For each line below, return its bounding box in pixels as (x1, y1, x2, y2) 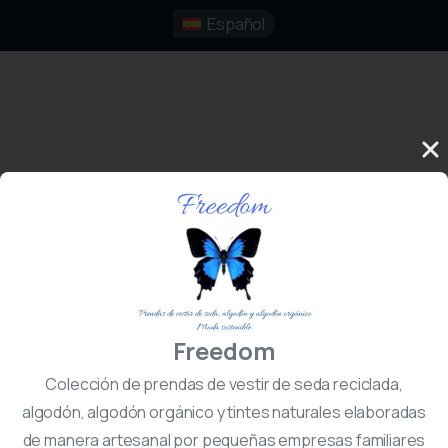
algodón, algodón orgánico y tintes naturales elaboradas (21, 400, 427, 423)
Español (207, 12, 266, 35)
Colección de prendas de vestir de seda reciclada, (45, 372, 403, 395)
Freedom (172, 333, 276, 367)
